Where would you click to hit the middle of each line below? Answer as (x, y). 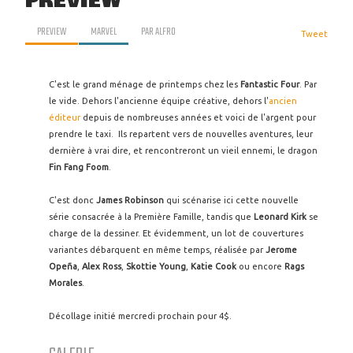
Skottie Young (156, 266)
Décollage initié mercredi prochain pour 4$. (140, 316)
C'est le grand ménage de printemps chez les (145, 84)
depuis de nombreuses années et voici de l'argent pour (198, 117)
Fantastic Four (270, 84)
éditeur (65, 117)
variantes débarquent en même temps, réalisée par (157, 250)
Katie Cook (214, 266)
